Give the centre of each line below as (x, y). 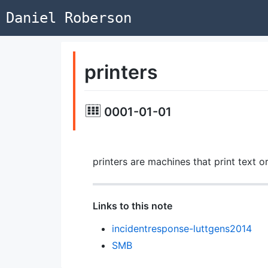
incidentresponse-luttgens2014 (182, 228)
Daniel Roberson (69, 18)
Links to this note (132, 205)
